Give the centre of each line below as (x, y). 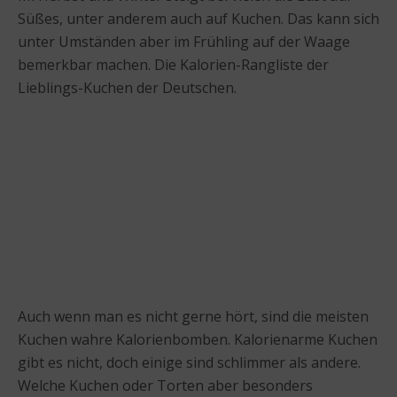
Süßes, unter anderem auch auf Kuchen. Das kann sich (198, 18)
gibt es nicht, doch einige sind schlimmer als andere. (189, 362)
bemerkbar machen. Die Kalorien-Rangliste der (173, 64)
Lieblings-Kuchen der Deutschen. (127, 87)
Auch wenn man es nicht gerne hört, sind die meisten (193, 316)
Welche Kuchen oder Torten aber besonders (165, 385)
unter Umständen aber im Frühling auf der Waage (184, 41)
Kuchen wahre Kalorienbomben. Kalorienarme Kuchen (198, 339)
